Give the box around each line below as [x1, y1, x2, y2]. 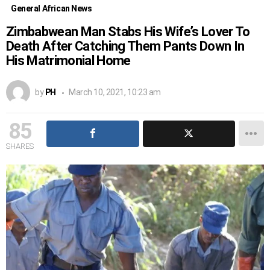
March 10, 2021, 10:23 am [68, 87, 161, 97]
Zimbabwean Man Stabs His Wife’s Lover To [6, 24, 250, 39]
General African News [11, 3, 92, 13]
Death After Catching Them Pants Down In [6, 38, 245, 54]
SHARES [6, 141, 34, 151]
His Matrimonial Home [6, 52, 131, 68]
